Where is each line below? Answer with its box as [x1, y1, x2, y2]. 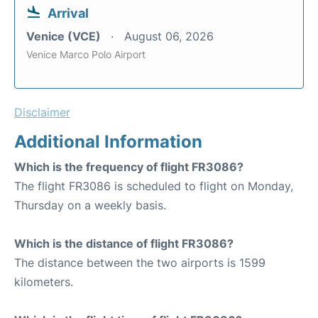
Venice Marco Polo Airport [26, 48, 146, 60]
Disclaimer [14, 104, 70, 119]
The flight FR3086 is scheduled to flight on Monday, [14, 178, 293, 193]
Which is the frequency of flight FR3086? [14, 159, 243, 174]
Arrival [48, 5, 89, 21]
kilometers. [14, 274, 73, 289]
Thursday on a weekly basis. [14, 197, 166, 212]
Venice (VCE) [26, 28, 104, 43]
